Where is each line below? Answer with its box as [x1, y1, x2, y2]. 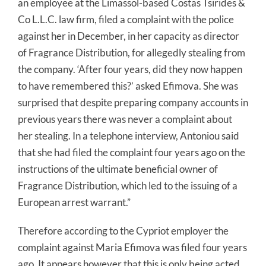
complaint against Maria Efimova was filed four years [18, 241, 247, 254]
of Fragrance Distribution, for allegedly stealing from [18, 46, 245, 59]
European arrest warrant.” [18, 196, 131, 208]
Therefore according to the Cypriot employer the [18, 224, 229, 237]
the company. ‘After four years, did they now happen [18, 63, 242, 75]
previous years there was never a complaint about [18, 113, 232, 125]
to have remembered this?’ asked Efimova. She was [18, 80, 238, 92]
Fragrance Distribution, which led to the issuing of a [18, 179, 237, 192]
